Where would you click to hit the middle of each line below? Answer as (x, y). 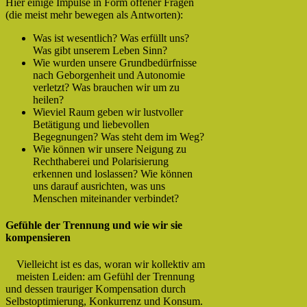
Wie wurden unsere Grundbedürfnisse (115, 62)
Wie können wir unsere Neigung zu (110, 149)
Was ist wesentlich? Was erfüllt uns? (111, 38)
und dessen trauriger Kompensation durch (96, 289)
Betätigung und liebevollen (91, 124)
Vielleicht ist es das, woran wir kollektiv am (111, 265)
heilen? (48, 99)
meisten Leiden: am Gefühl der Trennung (106, 277)
